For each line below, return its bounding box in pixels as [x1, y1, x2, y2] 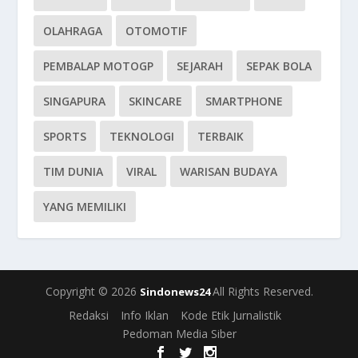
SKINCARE [129, 93, 183, 109]
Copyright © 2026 [45, 283, 140, 299]
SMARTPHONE [205, 93, 284, 109]
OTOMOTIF [125, 22, 188, 38]
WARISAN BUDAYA [180, 163, 278, 179]
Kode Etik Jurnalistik [180, 308, 281, 324]
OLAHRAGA [43, 22, 103, 38]
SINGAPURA [43, 93, 106, 109]
